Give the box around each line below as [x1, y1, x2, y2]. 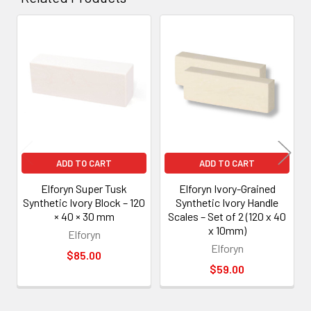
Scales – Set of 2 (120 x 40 [168, 209, 286, 223]
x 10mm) [208, 223, 246, 237]
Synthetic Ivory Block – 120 [23, 195, 145, 209]
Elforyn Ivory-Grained [178, 181, 276, 195]
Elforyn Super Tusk [41, 181, 127, 195]
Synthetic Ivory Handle [176, 195, 278, 209]
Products [12, 60, 83, 82]
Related [12, 39, 70, 60]
